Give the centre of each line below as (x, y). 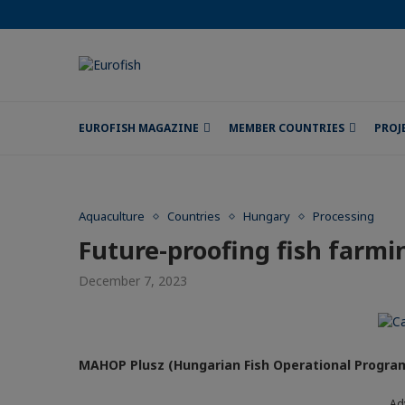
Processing (344, 216)
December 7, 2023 (133, 281)
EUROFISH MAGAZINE (139, 128)
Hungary (267, 216)
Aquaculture (112, 216)
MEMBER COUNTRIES (287, 128)
